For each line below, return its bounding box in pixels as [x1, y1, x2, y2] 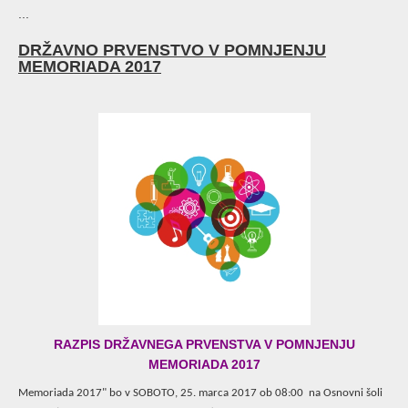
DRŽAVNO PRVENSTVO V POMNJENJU [18, 41, 326, 60]
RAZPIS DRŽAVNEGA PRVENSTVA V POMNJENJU [53, 337, 355, 352]
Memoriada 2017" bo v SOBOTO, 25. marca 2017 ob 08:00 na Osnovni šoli [18, 387, 382, 400]
